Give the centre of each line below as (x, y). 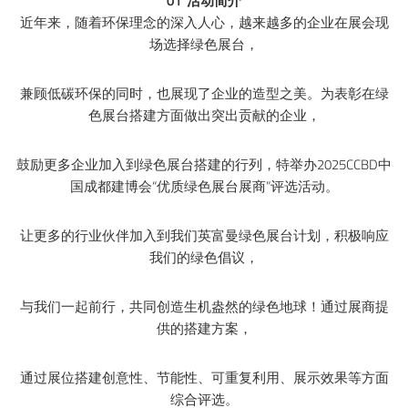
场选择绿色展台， (204, 44)
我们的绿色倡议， (204, 257)
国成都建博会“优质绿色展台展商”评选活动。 (204, 186)
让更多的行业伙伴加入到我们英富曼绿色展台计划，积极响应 (204, 235)
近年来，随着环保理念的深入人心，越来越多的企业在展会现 (204, 22)
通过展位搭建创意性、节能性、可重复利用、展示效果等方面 (204, 377)
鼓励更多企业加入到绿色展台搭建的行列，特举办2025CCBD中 (204, 164)
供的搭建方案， (204, 328)
